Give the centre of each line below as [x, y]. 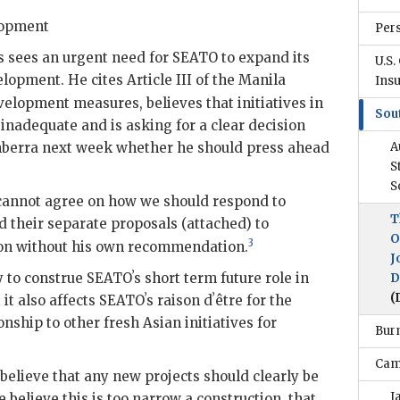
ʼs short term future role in [221, 278]
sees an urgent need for [88, 58]
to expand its [264, 58]
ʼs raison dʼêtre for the [218, 300]
